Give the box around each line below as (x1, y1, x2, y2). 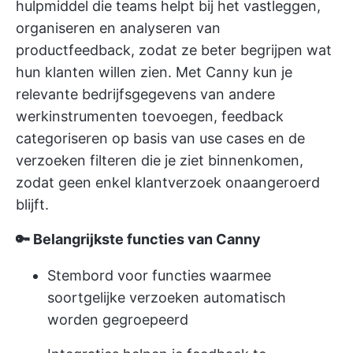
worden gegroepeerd (47, 310, 188, 328)
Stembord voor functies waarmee (47, 266, 271, 284)
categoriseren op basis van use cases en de (16, 129, 305, 147)
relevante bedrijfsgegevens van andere (16, 85, 275, 102)
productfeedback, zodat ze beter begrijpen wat (16, 41, 332, 58)
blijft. (16, 195, 49, 213)
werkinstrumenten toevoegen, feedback (16, 107, 284, 124)
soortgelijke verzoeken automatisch (47, 288, 286, 306)
